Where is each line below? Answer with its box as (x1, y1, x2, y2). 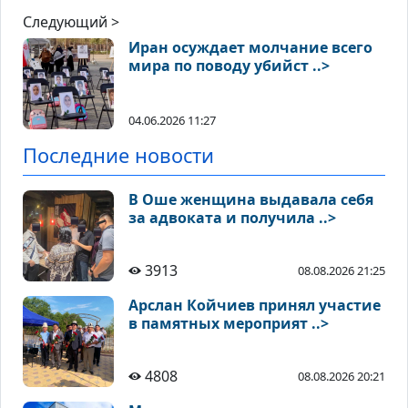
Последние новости (23, 142, 214, 169)
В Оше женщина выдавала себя (128, 189, 373, 210)
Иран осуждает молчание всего (128, 37, 372, 58)
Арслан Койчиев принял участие (128, 295, 381, 316)
